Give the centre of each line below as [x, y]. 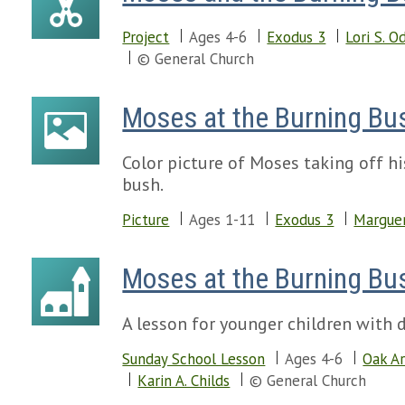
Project [146, 37]
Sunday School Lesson [194, 359]
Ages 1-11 [222, 220]
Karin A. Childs [184, 381]
